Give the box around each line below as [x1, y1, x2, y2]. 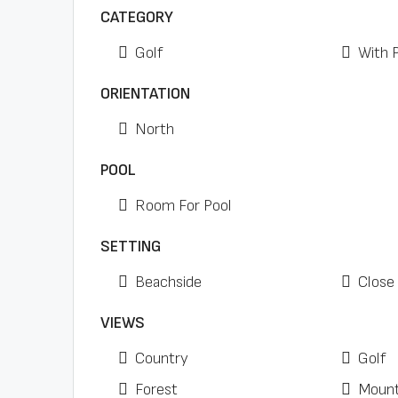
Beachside [135, 273, 202, 291]
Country [135, 349, 188, 368]
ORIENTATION [100, 84, 190, 103]
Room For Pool [135, 196, 232, 215]
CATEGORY [100, 8, 173, 27]
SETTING [100, 237, 161, 256]
